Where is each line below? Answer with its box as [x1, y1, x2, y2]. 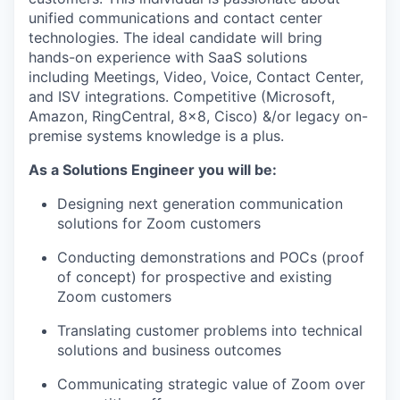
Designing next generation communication [57, 195, 343, 213]
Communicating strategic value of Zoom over [57, 375, 365, 394]
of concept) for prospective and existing [57, 268, 332, 287]
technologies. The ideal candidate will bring [29, 29, 322, 47]
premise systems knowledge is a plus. [29, 127, 284, 146]
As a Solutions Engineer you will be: [29, 161, 277, 179]
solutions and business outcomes [57, 341, 281, 360]
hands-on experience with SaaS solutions [29, 48, 307, 67]
